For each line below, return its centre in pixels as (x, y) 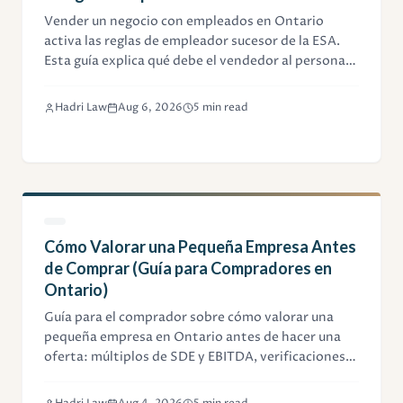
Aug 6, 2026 (150, 108)
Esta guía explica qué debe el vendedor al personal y (201, 61)
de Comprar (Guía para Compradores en (188, 269)
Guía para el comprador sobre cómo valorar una (189, 318)
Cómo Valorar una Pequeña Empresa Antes (200, 247)
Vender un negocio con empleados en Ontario (184, 22)
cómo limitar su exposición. (128, 81)
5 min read (221, 108)
